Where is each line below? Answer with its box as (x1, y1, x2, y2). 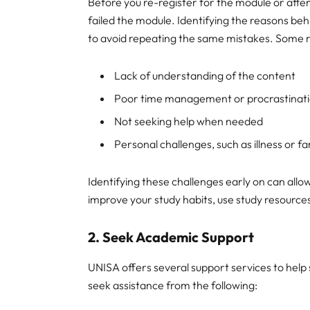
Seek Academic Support (102, 228, 255, 246)
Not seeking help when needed (114, 113, 264, 128)
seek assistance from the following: (88, 278, 258, 293)
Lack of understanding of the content (114, 69, 296, 83)
